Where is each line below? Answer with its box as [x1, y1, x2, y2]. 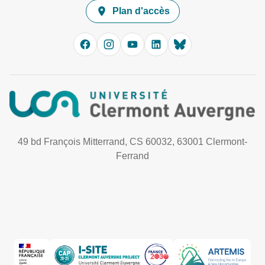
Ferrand [116, 151, 149, 161]
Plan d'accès [112, 6, 170, 16]
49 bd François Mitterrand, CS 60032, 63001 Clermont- [18, 137, 247, 147]
